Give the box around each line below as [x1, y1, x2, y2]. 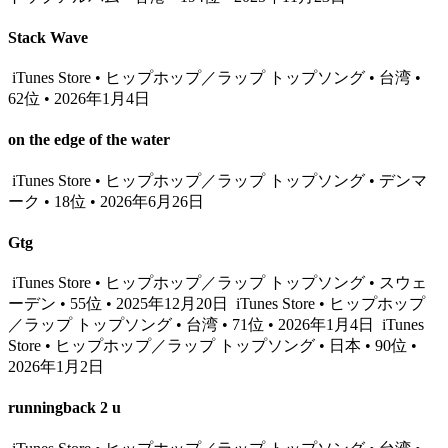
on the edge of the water [8, 131, 170, 149]
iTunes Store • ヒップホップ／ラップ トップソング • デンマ [8, 171, 427, 189]
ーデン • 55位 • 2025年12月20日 [8, 295, 232, 313]
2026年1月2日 [8, 358, 104, 376]
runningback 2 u [8, 399, 121, 417]
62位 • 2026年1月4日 [8, 90, 150, 108]
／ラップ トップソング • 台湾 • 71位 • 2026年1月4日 [8, 316, 378, 334]
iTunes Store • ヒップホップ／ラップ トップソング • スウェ [8, 274, 427, 292]
